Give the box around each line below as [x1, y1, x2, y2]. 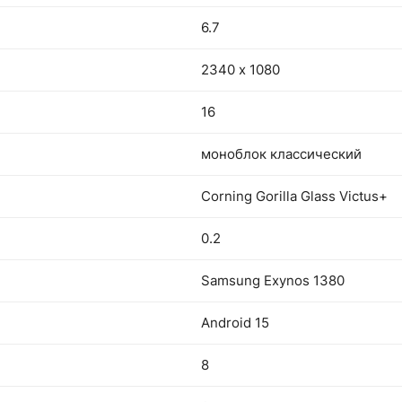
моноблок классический [201, 145, 362, 162]
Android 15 [201, 314, 269, 331]
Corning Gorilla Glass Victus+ [201, 188, 388, 205]
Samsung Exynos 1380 [201, 272, 345, 289]
